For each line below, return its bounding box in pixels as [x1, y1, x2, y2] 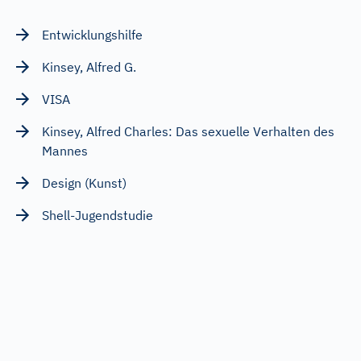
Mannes [42, 142, 88, 159]
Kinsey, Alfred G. [42, 58, 136, 75]
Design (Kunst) [42, 174, 127, 191]
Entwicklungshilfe [42, 26, 143, 43]
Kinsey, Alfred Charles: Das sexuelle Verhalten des [42, 122, 334, 139]
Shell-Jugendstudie [42, 206, 153, 223]
